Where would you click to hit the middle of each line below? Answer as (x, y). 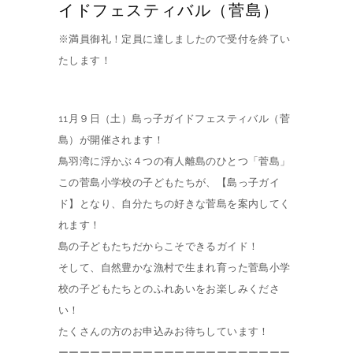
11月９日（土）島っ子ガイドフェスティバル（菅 (174, 118)
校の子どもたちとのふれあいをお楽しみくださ (169, 288)
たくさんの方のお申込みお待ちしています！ (164, 331)
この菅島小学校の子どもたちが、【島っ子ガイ (169, 182)
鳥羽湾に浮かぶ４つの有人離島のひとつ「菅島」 (175, 161)
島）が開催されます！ (111, 139)
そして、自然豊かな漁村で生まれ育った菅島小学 (175, 267)
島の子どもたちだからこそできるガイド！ (159, 246)
